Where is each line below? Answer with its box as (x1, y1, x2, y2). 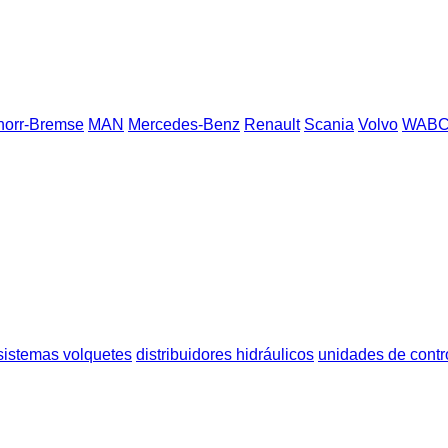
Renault (244, 116, 300, 133)
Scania (304, 116, 354, 133)
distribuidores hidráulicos (136, 345, 314, 363)
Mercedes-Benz (128, 116, 240, 133)
